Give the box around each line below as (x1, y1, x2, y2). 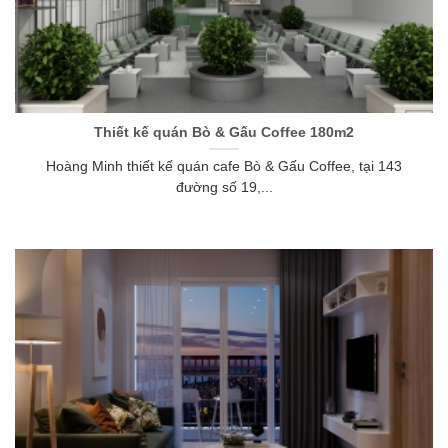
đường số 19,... (175, 180, 273, 196)
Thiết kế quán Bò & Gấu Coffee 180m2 (94, 124, 354, 140)
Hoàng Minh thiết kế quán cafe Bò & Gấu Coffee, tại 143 (46, 159, 402, 175)
